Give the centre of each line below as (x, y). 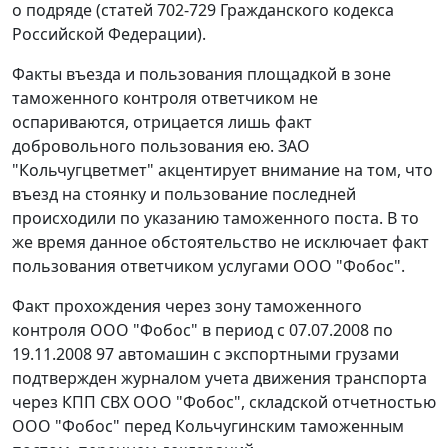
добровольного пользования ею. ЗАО (161, 146)
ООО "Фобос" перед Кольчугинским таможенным (208, 426)
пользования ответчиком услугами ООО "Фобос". (208, 266)
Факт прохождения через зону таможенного (187, 306)
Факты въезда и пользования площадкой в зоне (201, 74)
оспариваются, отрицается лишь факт (162, 122)
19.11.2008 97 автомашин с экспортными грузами (205, 354)
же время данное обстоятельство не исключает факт (220, 242)
